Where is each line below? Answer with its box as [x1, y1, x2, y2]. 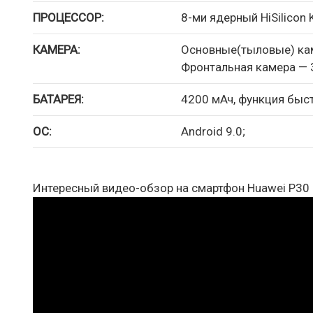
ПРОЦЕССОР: [33, 10, 104, 24]
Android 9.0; [181, 124, 245, 138]
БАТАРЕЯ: [33, 92, 84, 106]
